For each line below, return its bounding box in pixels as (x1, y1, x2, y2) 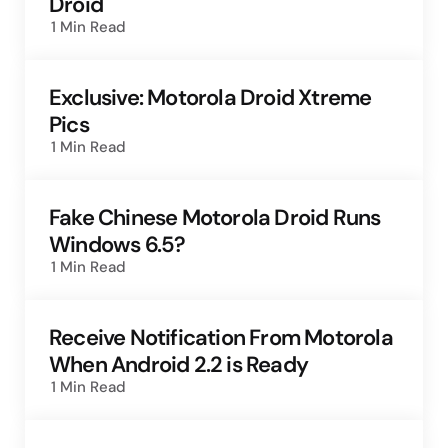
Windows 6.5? (49, 230, 186, 260)
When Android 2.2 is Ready (49, 350, 308, 380)
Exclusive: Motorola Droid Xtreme (49, 83, 372, 113)
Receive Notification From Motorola (49, 323, 393, 353)
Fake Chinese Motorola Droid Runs (49, 203, 381, 233)
